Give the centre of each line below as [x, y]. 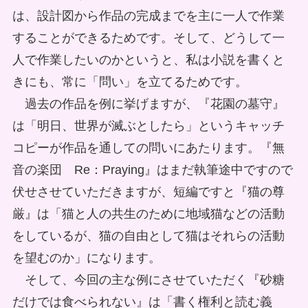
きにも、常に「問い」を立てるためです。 [130, 82]
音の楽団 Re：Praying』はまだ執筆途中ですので [152, 170]
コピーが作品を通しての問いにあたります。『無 [148, 148]
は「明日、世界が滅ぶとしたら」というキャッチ [148, 126]
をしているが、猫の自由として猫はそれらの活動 [148, 236]
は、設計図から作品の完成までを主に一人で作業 [148, 16]
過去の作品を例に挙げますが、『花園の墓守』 [148, 104]
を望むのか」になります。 [86, 258]
